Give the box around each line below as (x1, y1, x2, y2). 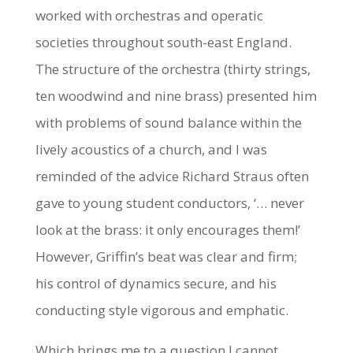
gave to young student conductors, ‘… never (35, 193, 304, 212)
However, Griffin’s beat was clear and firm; (35, 247, 297, 266)
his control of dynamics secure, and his (35, 273, 277, 292)
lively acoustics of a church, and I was (35, 139, 267, 158)
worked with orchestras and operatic (35, 6, 263, 24)
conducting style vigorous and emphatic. (35, 300, 288, 319)
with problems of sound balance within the (35, 113, 302, 132)
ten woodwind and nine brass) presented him (35, 86, 317, 105)
